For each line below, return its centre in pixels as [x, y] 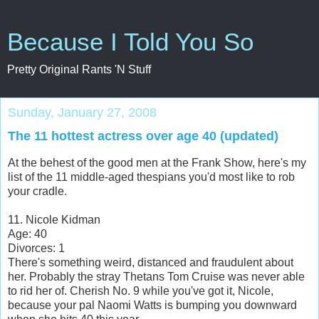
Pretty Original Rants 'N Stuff [79, 69]
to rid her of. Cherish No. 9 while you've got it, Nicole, [141, 291]
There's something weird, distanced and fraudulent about [151, 262]
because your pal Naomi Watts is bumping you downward [152, 305]
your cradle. [37, 191]
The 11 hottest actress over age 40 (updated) [143, 136]
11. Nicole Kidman [54, 219]
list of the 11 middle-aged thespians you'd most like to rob [151, 177]
